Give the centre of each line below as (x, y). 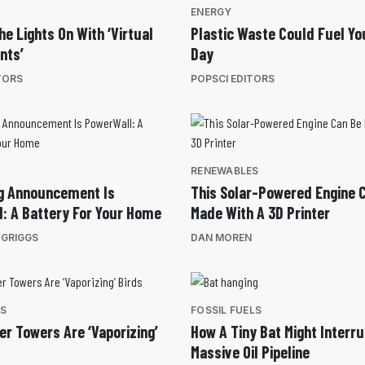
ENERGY (211, 12)
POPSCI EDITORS (233, 79)
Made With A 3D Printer (260, 213)
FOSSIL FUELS (226, 310)
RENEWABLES (225, 171)
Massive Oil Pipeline (250, 352)
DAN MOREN (221, 238)
